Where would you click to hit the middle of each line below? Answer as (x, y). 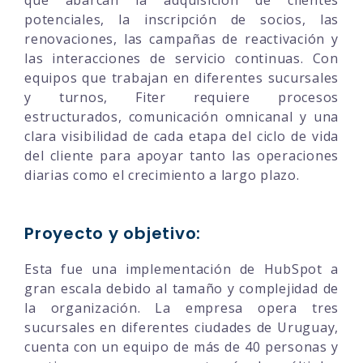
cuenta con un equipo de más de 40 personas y (181, 346)
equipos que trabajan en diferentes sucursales (181, 77)
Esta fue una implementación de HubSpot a (181, 269)
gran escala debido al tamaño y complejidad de (181, 288)
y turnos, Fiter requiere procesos (181, 97)
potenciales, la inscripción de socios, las (181, 19)
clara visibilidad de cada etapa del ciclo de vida (181, 136)
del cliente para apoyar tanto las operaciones (181, 155)
